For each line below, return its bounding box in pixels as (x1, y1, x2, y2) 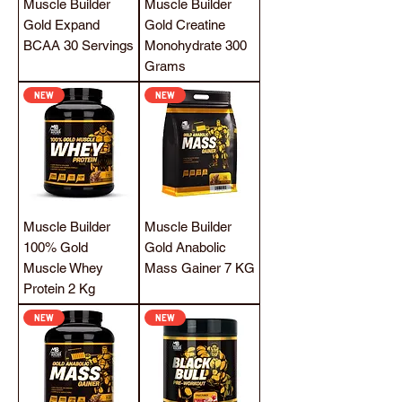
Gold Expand (23, 16, 100, 32)
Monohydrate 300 (144, 37, 247, 53)
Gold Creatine (144, 16, 225, 32)
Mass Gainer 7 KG (144, 259, 255, 275)
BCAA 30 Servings (23, 37, 134, 53)
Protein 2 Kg (23, 280, 95, 296)
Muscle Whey (23, 259, 103, 275)
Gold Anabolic (144, 239, 226, 255)
